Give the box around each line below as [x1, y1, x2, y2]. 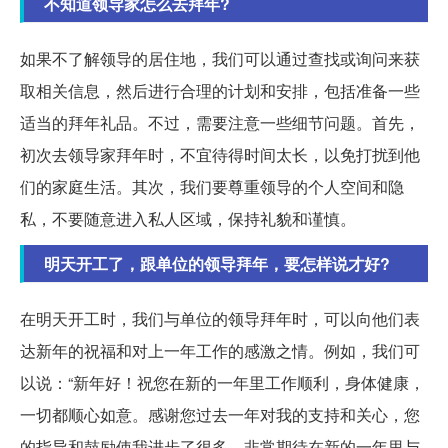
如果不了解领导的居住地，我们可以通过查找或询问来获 [20, 47, 420, 71]
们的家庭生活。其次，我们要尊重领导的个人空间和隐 [20, 175, 404, 199]
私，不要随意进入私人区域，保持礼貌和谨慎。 [20, 207, 356, 231]
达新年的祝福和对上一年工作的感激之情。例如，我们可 [20, 339, 420, 363]
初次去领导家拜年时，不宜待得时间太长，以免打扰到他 [20, 143, 420, 167]
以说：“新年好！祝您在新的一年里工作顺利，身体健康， [20, 371, 425, 395]
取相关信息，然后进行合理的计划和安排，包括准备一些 [20, 79, 420, 103]
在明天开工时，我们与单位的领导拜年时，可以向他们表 [20, 307, 420, 331]
